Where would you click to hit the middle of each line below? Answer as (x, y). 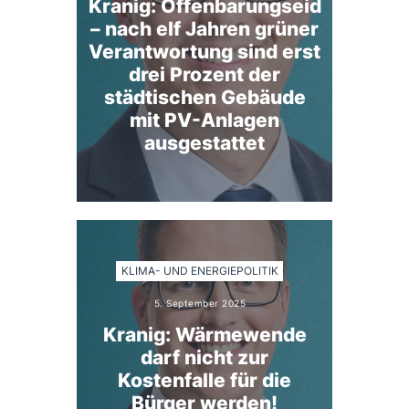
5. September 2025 (200, 303)
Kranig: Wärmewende (204, 335)
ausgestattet (204, 143)
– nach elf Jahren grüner (204, 29)
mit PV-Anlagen (204, 121)
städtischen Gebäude (204, 98)
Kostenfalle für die (204, 381)
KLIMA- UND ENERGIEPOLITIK (199, 271)
